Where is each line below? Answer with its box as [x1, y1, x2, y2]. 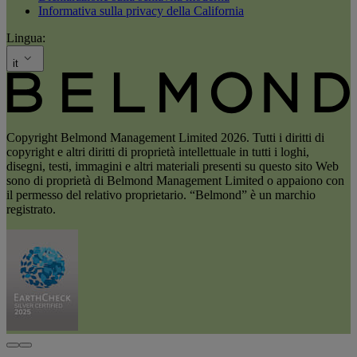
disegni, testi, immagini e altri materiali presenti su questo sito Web [6, 159, 339, 173]
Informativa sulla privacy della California [38, 4, 244, 18]
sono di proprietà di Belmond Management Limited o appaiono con [6, 173, 344, 187]
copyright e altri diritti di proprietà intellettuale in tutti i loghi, [6, 144, 309, 159]
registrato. [6, 202, 56, 216]
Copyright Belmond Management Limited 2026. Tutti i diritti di [6, 130, 324, 144]
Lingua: [6, 31, 45, 45]
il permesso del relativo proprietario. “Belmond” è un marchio [6, 187, 316, 202]
